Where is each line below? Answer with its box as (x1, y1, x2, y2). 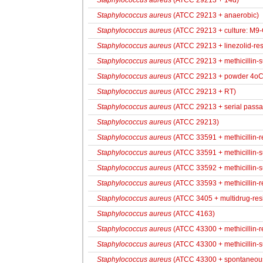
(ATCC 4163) (171, 210, 215, 218)
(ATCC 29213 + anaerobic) (171, 11, 259, 19)
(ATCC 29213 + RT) (171, 87, 236, 96)
